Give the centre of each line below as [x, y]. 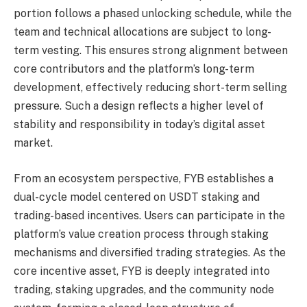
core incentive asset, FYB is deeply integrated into [142, 271]
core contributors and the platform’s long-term [134, 69]
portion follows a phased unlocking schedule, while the [153, 14]
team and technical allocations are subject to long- [143, 32]
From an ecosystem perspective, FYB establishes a [144, 178]
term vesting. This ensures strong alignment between [151, 51]
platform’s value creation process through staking [141, 234]
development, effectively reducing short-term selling [150, 88]
